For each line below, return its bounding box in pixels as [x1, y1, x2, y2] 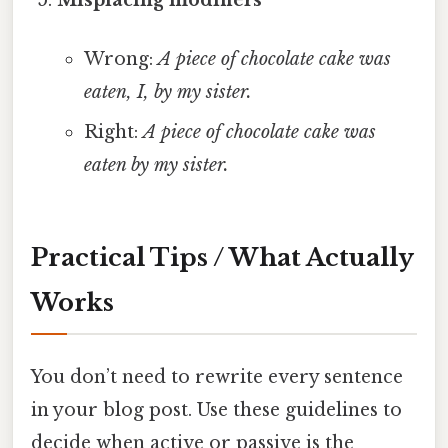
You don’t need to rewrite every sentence [31, 366, 403, 389]
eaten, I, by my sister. [83, 81, 252, 104]
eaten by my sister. [83, 154, 229, 177]
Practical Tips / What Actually [31, 243, 414, 273]
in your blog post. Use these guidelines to [31, 399, 402, 422]
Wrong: [83, 48, 158, 71]
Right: [83, 121, 143, 144]
